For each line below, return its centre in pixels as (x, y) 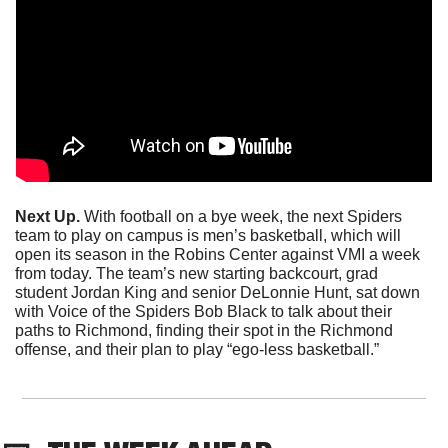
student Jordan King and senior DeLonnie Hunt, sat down (217, 292)
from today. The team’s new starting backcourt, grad (196, 273)
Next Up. (47, 216)
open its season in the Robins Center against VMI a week (217, 254)
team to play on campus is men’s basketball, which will (208, 235)
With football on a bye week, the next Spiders (241, 216)
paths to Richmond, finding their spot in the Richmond (204, 330)
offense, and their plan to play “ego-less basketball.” (197, 349)
